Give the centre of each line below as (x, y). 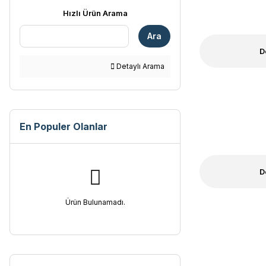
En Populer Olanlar (64, 126)
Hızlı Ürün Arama (95, 13)
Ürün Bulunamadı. (95, 202)
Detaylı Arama (140, 66)
